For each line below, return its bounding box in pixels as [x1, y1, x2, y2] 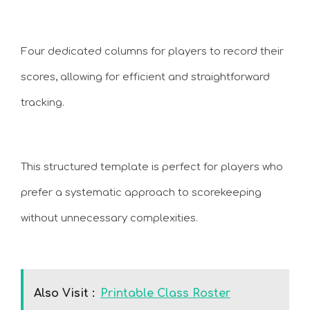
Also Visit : [34, 287, 95, 300]
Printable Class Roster [100, 287, 230, 300]
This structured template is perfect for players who [21, 161, 283, 173]
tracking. [21, 97, 64, 109]
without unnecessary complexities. [21, 212, 198, 224]
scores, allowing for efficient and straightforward [21, 71, 270, 83]
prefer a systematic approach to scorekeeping [21, 186, 262, 199]
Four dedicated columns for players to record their [21, 46, 284, 57]
